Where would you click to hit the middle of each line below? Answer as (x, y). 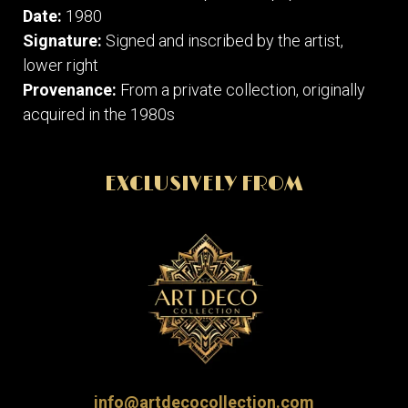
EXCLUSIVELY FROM (204, 184)
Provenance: (70, 89)
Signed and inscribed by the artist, (223, 40)
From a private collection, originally (241, 89)
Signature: (62, 40)
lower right (61, 65)
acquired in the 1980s (99, 114)
